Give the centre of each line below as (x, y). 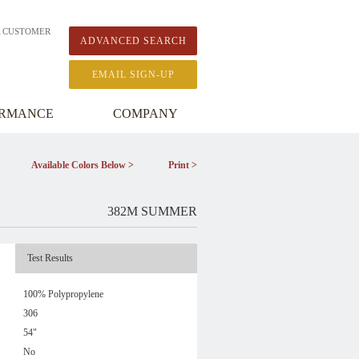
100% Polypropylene (63, 294)
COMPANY (145, 113)
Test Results (50, 258)
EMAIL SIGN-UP (133, 75)
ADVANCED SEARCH (133, 41)
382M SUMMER (152, 211)
